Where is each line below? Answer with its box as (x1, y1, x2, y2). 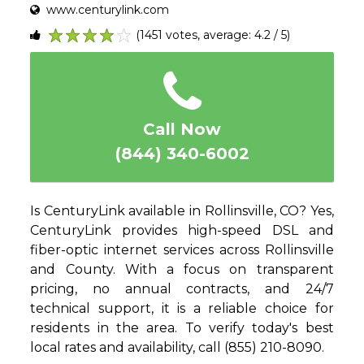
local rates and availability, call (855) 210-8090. (30, 340, 325, 356)
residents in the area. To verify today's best (30, 320, 334, 336)
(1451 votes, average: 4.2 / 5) (136, 28, 291, 43)
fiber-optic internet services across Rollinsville (30, 242, 334, 258)
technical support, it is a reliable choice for (30, 301, 334, 317)
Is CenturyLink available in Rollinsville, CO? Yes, (30, 203, 334, 219)
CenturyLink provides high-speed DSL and (30, 223, 334, 239)
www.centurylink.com (40, 2, 170, 18)
